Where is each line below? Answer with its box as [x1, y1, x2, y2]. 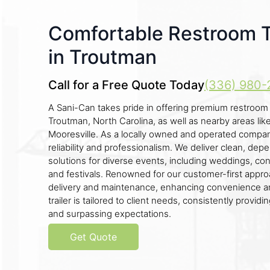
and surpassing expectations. [48, 208, 171, 219]
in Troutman [48, 45, 157, 69]
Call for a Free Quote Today [48, 78, 204, 92]
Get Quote [70, 231, 117, 243]
